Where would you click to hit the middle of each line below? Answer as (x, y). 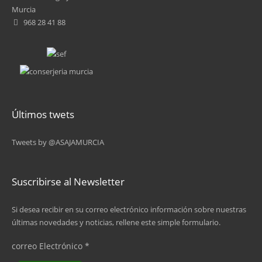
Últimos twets (43, 114)
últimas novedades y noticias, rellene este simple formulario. (116, 222)
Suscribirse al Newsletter (68, 182)
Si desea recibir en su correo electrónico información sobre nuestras (129, 209)
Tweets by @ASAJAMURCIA (58, 142)
